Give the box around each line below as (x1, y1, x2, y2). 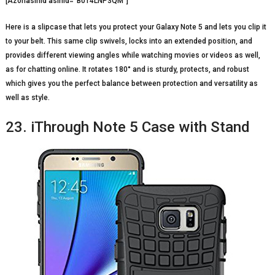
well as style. (5, 93, 50, 102)
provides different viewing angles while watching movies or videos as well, (5, 50, 260, 60)
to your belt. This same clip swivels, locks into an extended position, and (5, 36, 252, 45)
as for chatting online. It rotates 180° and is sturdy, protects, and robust (5, 64, 249, 74)
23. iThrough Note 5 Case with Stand (5, 118, 250, 136)
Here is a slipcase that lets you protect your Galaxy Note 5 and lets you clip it (5, 22, 266, 31)
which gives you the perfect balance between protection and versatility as (5, 79, 258, 88)
